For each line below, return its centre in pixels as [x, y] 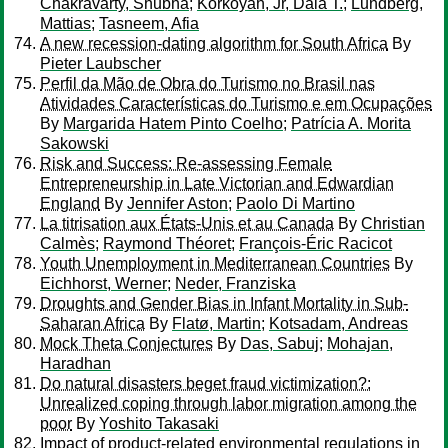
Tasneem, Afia [149, 23]
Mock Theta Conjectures [126, 343]
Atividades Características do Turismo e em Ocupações [236, 103]
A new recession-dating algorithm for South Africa [214, 43]
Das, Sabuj [279, 343]
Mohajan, [360, 343]
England [70, 203]
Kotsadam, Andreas [338, 323]
